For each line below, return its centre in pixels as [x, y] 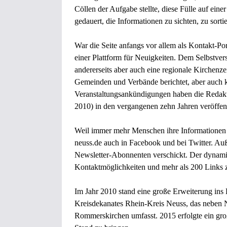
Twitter [200, 142]
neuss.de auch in [102, 142]
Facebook [145, 142]
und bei [175, 142]
